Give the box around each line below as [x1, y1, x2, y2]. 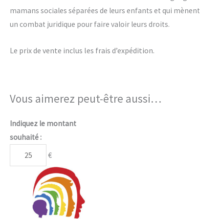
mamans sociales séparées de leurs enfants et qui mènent [10, 6, 200, 16]
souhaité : [10, 132, 42, 142]
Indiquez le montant [10, 119, 76, 129]
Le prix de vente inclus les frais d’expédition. [10, 45, 154, 56]
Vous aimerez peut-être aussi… [10, 91, 161, 106]
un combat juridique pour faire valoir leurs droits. [10, 20, 170, 29]
